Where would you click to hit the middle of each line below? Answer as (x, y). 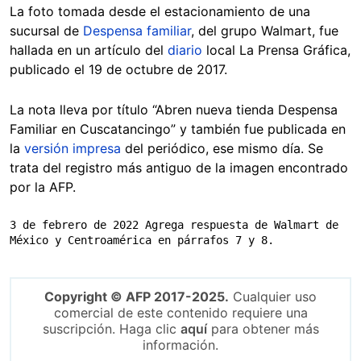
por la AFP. (43, 187)
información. (180, 345)
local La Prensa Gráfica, (276, 50)
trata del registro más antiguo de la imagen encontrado (179, 168)
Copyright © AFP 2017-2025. (137, 297)
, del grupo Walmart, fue (265, 31)
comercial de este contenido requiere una (180, 313)
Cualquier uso (273, 297)
